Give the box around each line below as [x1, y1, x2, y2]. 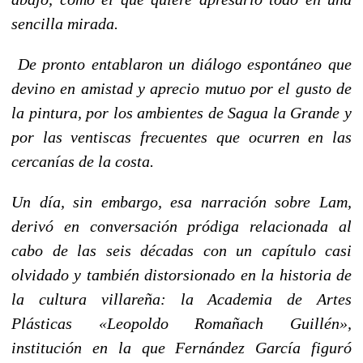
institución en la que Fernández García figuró [11, 338, 352, 357]
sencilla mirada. [11, 14, 118, 32]
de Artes [272, 289, 352, 308]
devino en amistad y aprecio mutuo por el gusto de [11, 79, 352, 97]
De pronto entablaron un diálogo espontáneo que [11, 54, 352, 73]
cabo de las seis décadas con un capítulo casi [11, 241, 352, 259]
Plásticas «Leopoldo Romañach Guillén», [11, 314, 352, 332]
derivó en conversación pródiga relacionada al [11, 216, 352, 235]
